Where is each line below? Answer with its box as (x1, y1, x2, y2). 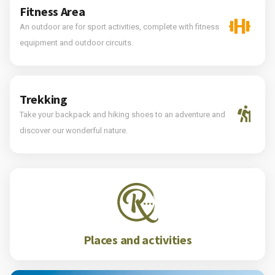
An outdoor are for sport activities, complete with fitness (20, 21, 219, 31)
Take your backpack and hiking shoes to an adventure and (20, 109, 225, 119)
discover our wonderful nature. (20, 125, 128, 135)
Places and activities (83, 231, 192, 247)
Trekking (20, 91, 68, 107)
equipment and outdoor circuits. (20, 37, 133, 47)
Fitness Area (20, 3, 85, 19)
